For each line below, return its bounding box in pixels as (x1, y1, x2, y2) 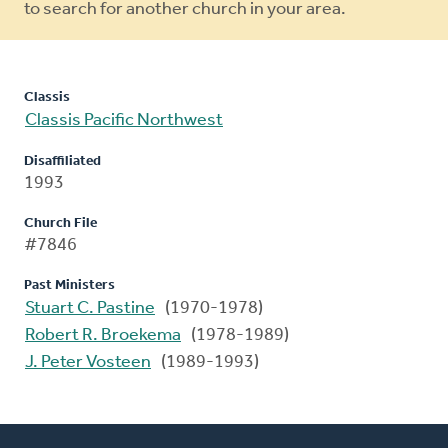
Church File (24, 216, 97, 232)
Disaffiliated (24, 154, 101, 170)
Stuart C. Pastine (25, 299, 155, 319)
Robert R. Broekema (25, 326, 181, 346)
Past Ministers (24, 278, 115, 294)
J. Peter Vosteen (25, 353, 151, 373)
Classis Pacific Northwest (25, 111, 223, 131)
